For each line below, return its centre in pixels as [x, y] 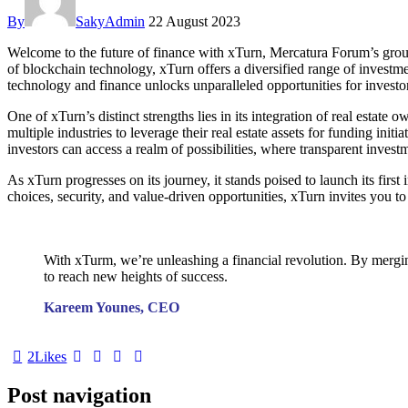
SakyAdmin [110, 22]
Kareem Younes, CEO [112, 308]
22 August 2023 [194, 22]
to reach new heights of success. [136, 277]
